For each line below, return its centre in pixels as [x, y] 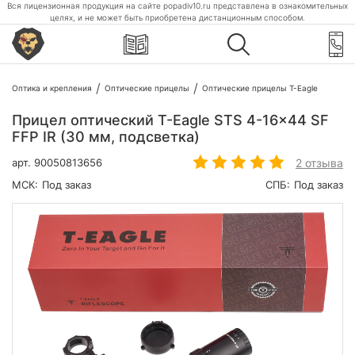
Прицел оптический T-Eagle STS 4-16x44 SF [170, 120]
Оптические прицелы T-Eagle [260, 88]
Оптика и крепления [52, 88]
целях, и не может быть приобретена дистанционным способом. [177, 17]
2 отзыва [319, 162]
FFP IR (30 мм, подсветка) [106, 137]
